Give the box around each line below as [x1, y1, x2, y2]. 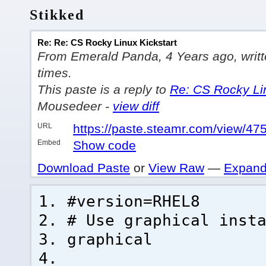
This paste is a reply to [37, 83, 170, 96]
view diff [113, 99, 159, 113]
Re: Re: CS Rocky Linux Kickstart [37, 37, 177, 47]
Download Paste [37, 161, 130, 175]
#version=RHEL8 [67, 192, 200, 210]
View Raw [148, 161, 204, 175]
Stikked [30, 7, 84, 23]
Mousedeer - [37, 99, 113, 113]
